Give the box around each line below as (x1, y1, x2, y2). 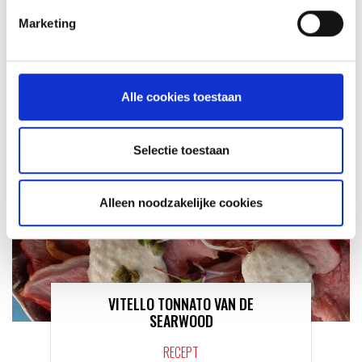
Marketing (19, 16, 76, 31)
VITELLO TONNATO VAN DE (108, 293, 254, 314)
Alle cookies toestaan (120, 90, 242, 104)
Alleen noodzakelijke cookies (99, 196, 263, 210)
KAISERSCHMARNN (128, 15, 234, 37)
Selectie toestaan (133, 142, 229, 157)
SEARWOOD (149, 309, 213, 331)
